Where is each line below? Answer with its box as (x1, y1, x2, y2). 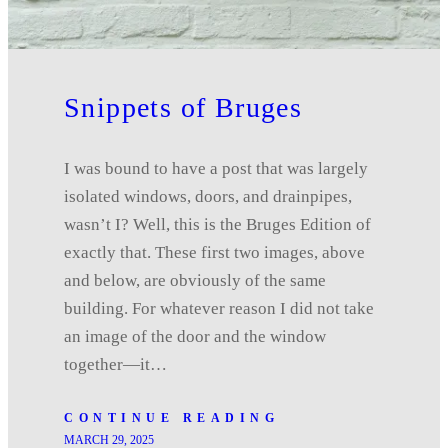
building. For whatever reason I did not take (64, 298, 374, 318)
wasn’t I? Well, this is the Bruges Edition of (64, 214, 371, 234)
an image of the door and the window (64, 326, 326, 346)
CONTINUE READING (64, 410, 279, 425)
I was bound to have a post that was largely (64, 158, 368, 178)
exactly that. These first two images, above (64, 242, 365, 262)
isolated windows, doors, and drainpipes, (64, 186, 352, 206)
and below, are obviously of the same (64, 270, 326, 290)
